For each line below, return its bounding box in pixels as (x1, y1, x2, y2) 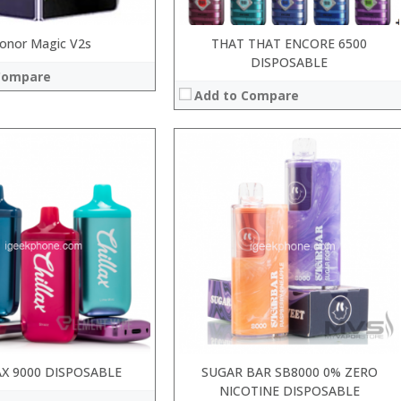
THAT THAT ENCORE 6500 (211, 34, 368, 52)
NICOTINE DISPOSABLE (218, 381, 360, 399)
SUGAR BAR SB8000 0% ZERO (200, 363, 378, 380)
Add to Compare (194, 86, 300, 104)
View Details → (183, 264, 258, 280)
